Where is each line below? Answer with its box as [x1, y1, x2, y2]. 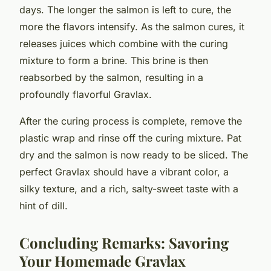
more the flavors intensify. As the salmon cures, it [19, 20, 244, 33]
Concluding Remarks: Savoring [19, 232, 229, 252]
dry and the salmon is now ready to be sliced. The [19, 148, 248, 161]
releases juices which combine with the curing [19, 37, 228, 50]
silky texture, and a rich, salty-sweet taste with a [19, 182, 238, 195]
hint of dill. [19, 199, 68, 212]
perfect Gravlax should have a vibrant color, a [19, 165, 229, 178]
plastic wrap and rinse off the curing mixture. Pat [19, 131, 241, 144]
